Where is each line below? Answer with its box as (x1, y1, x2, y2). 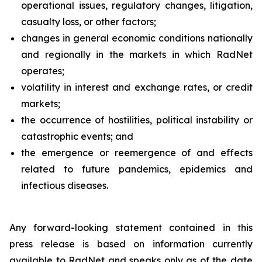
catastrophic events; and (21, 130, 133, 142)
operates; (21, 65, 64, 77)
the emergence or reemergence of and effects (21, 147, 253, 158)
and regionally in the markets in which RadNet (21, 49, 253, 60)
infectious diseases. (21, 180, 108, 191)
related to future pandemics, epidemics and (21, 163, 253, 175)
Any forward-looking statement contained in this (9, 222, 253, 233)
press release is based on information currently (9, 238, 253, 250)
